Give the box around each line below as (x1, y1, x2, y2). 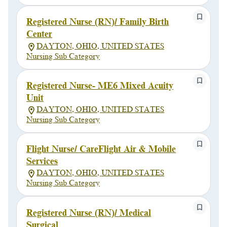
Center (26, 29, 53, 40)
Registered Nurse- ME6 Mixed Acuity (26, 80, 174, 91)
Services (26, 156, 58, 167)
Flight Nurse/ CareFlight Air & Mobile (26, 144, 176, 155)
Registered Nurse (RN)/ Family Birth (26, 17, 169, 27)
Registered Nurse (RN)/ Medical (26, 207, 152, 218)
